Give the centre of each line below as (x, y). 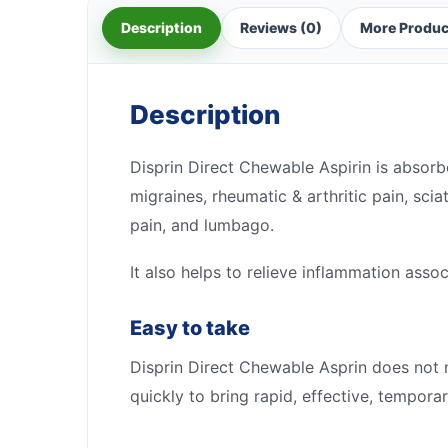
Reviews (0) (281, 27)
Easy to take (190, 327)
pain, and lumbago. (202, 224)
